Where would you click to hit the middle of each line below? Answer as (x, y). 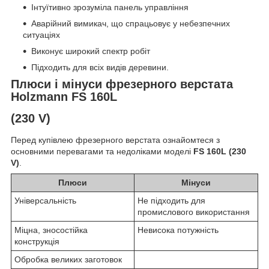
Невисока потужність (178, 230)
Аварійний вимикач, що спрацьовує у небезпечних (131, 23)
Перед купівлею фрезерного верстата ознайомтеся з (115, 140)
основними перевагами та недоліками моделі (102, 151)
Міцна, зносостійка (51, 230)
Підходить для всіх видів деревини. (100, 67)
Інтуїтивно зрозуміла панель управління (110, 7)
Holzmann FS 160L (64, 96)
